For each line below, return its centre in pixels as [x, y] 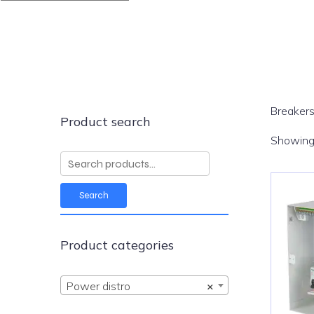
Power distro [98, 286]
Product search [105, 122]
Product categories [117, 245]
